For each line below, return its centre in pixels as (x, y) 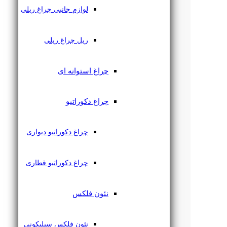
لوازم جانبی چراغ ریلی (54, 9)
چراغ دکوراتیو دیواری (57, 132)
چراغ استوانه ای (83, 71)
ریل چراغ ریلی (66, 40)
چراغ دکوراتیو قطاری (57, 163)
